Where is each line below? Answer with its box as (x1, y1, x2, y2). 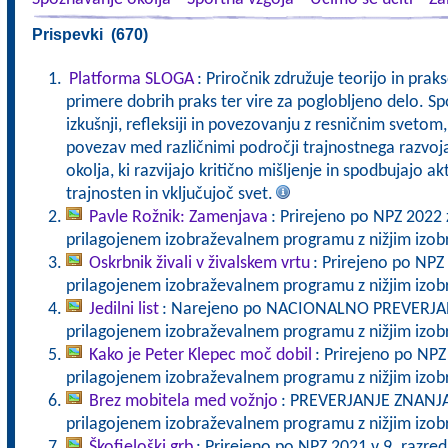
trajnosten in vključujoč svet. (65, 185, 273, 204)
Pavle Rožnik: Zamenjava (88, 208, 268, 227)
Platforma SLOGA (68, 70, 194, 89)
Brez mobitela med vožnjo (88, 392, 278, 411)
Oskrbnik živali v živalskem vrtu (88, 254, 310, 273)
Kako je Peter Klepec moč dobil (88, 346, 312, 365)
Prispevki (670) (31, 26, 148, 43)
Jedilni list (88, 300, 159, 319)
